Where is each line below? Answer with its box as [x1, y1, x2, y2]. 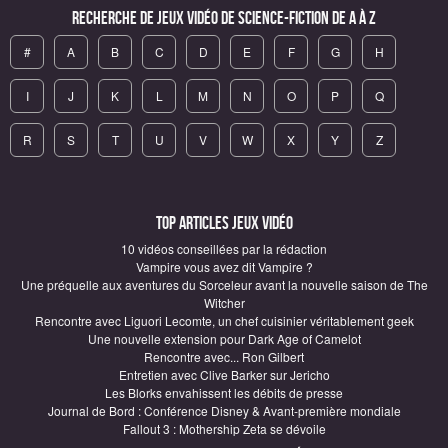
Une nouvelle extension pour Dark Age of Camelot [87, 329, 361, 347]
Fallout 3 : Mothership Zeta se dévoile [122, 419, 326, 437]
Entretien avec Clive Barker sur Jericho [118, 365, 330, 383]
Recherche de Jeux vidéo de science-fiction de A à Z [72, 7, 376, 29]
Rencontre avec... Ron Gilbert [144, 347, 304, 365]
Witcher [203, 293, 245, 311]
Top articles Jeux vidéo [155, 212, 293, 234]
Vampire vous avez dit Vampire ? [135, 257, 313, 275]
